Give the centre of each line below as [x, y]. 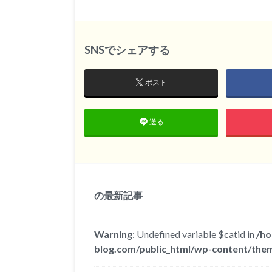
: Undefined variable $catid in [194, 234]
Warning [113, 234]
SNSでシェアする [127, 49]
